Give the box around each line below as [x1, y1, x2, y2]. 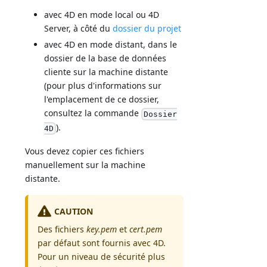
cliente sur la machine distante [44, 66, 169, 78]
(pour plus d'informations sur [44, 80, 162, 92]
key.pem [86, 223, 117, 235]
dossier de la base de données [44, 52, 167, 64]
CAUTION [54, 205, 94, 217]
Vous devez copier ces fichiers [25, 145, 145, 157]
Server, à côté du [44, 23, 113, 35]
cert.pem [129, 223, 163, 235]
